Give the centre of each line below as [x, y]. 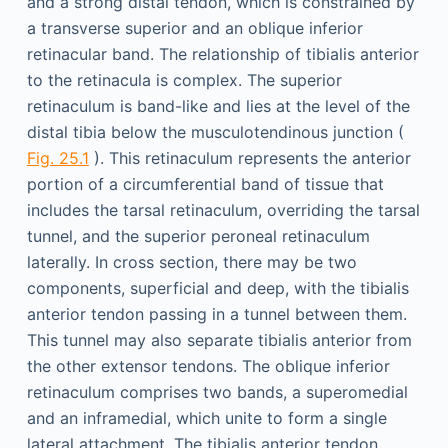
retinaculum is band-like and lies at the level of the [218, 106]
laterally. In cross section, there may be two [191, 262]
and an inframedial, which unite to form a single [206, 418]
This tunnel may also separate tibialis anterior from [219, 340]
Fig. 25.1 [57, 158]
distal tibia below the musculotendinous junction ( [215, 132]
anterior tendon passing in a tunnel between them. [216, 314]
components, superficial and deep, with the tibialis [217, 288]
